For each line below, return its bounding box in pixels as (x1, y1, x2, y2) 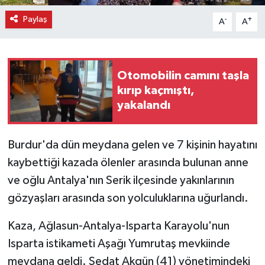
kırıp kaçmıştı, (117, 85, 195, 97)
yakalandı (117, 99, 170, 112)
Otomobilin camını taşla (117, 70, 249, 82)
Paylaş (22, 14, 47, 24)
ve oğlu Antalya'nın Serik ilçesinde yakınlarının (7, 174, 234, 186)
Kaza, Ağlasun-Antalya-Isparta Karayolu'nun (7, 219, 230, 232)
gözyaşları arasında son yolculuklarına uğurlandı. (7, 192, 248, 204)
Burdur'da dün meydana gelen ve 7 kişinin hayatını (7, 138, 257, 151)
